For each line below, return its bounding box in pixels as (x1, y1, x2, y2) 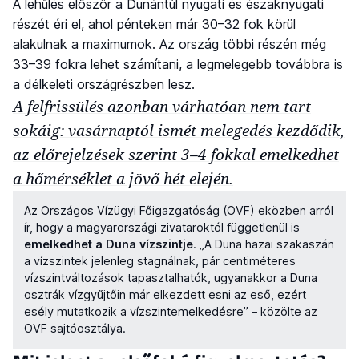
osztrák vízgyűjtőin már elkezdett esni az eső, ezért (24, 288, 307, 302)
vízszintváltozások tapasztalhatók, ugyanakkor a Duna (24, 271, 318, 285)
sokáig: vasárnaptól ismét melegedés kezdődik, (13, 119, 345, 142)
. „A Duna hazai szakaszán (193, 237, 335, 252)
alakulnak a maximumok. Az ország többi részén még (13, 36, 326, 53)
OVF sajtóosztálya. (24, 321, 127, 336)
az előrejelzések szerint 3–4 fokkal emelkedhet (13, 143, 339, 166)
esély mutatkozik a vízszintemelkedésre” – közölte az (24, 305, 318, 319)
